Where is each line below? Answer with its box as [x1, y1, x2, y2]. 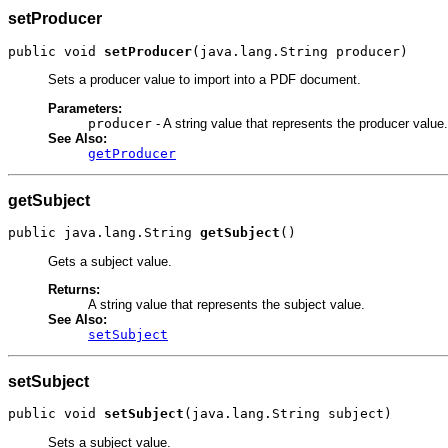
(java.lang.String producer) [192, 44, 408, 60]
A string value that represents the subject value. [88, 296, 365, 312]
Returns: [48, 281, 100, 297]
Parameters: [48, 100, 122, 116]
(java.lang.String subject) [184, 406, 392, 422]
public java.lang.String [8, 225, 200, 241]
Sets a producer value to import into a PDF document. [48, 72, 361, 88]
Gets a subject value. [48, 253, 172, 269]
